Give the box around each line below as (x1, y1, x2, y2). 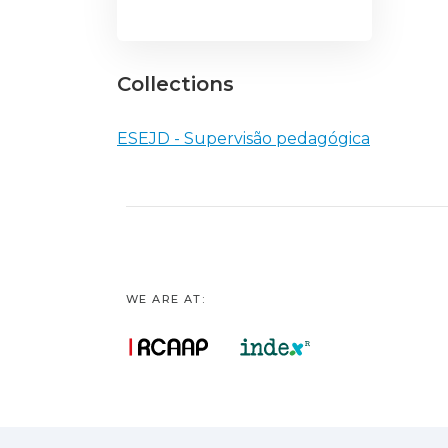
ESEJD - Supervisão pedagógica (117, 129, 370, 149)
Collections (117, 72, 234, 97)
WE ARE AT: (126, 292, 205, 307)
